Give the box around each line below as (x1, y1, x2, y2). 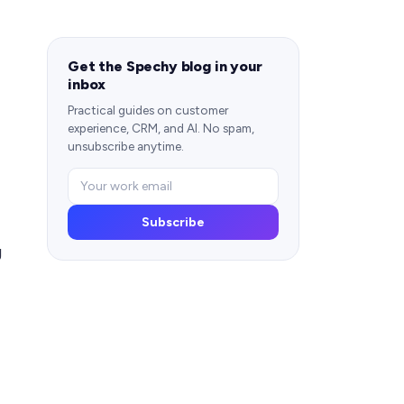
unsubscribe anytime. (68, 139, 184, 154)
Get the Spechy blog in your (68, 58, 262, 76)
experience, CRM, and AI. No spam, (68, 121, 254, 136)
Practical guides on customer (68, 103, 228, 118)
